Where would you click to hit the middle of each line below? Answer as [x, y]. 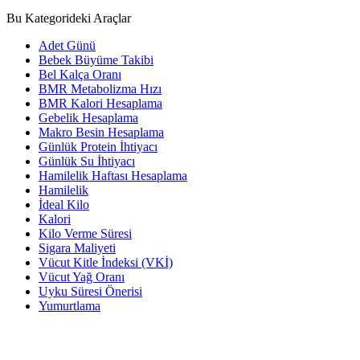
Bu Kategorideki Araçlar [69, 18]
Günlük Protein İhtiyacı [98, 146]
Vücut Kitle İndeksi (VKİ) [106, 262]
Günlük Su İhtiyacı [87, 161]
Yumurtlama [70, 305]
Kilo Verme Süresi [85, 233]
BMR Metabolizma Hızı [100, 88]
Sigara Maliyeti [77, 247]
